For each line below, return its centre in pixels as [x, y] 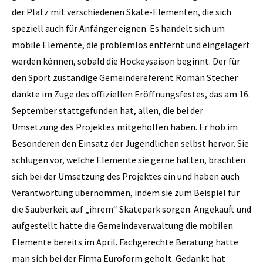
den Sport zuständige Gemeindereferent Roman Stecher [125, 77]
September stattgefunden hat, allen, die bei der [107, 110]
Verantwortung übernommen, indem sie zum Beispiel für [126, 192]
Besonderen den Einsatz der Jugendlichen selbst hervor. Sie [130, 143]
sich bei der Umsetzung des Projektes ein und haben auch [126, 176]
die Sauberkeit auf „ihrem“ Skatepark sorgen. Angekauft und [131, 209]
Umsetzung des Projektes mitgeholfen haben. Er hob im [125, 127]
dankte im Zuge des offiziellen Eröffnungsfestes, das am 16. [131, 94]
